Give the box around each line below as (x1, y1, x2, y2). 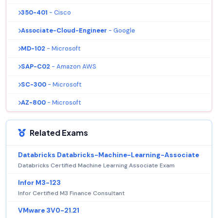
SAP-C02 (21, 62, 50, 71)
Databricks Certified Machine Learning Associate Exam (18, 162, 175, 170)
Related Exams (30, 127, 88, 138)
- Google (109, 26, 135, 35)
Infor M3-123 (18, 179, 61, 187)
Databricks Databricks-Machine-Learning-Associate (18, 151, 199, 160)
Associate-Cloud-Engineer (21, 26, 107, 35)
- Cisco (49, 8, 71, 17)
